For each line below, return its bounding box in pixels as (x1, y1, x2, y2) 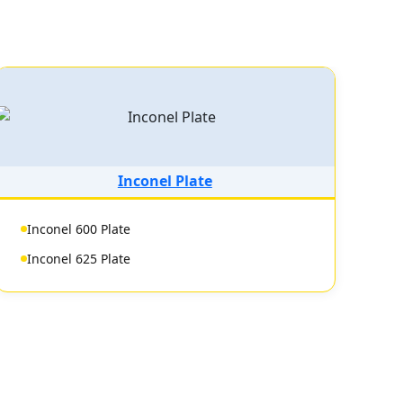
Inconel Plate (117, 171, 212, 191)
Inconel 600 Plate (26, 220, 130, 237)
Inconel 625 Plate (26, 250, 130, 267)
